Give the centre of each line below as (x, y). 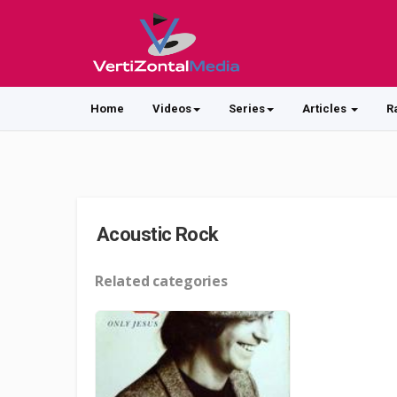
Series (247, 109)
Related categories (161, 281)
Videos (172, 109)
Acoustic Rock (158, 234)
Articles (326, 109)
